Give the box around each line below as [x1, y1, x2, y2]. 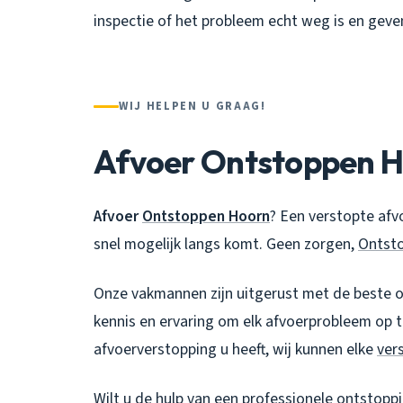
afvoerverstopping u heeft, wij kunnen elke [94, 337, 377, 361]
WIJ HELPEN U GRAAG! [119, 97, 266, 114]
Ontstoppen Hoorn [142, 204, 270, 228]
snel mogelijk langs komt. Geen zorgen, [94, 232, 358, 255]
